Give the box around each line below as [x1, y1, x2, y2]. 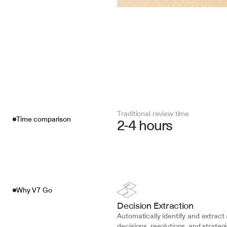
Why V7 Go [16, 185, 52, 195]
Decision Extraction [117, 199, 194, 212]
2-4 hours [117, 116, 173, 135]
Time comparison [16, 114, 71, 124]
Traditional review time [117, 108, 190, 119]
